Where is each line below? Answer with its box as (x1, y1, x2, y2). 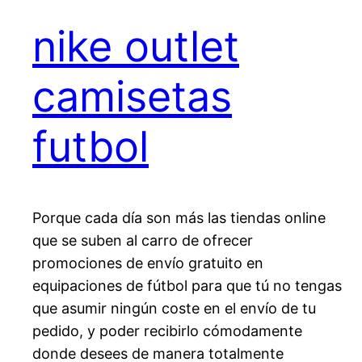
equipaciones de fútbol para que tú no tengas (32, 277, 342, 295)
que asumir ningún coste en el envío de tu (32, 300, 316, 318)
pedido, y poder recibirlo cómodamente (32, 322, 302, 340)
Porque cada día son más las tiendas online (32, 209, 326, 227)
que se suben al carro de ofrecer (32, 232, 253, 250)
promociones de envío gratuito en (32, 255, 263, 272)
